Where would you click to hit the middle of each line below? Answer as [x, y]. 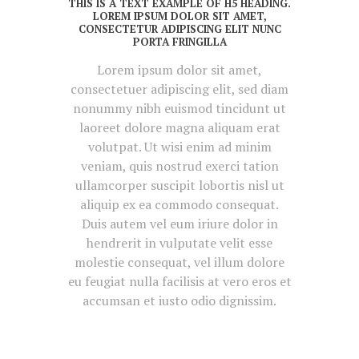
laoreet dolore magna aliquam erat [179, 128]
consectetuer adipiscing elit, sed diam [179, 89]
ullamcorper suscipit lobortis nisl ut [179, 186]
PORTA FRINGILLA [179, 41]
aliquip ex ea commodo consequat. [179, 205]
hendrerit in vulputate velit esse [179, 243]
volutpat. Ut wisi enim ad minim [179, 147]
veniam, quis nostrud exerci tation [179, 166]
